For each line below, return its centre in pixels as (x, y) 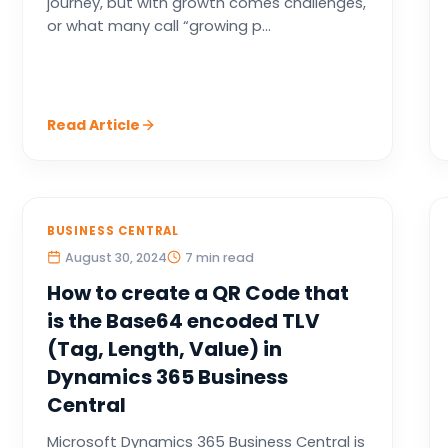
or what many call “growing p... (158, 26)
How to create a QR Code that (197, 293)
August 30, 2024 (115, 257)
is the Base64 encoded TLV (183, 321)
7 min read (219, 257)
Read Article (93, 125)
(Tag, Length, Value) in (164, 349)
